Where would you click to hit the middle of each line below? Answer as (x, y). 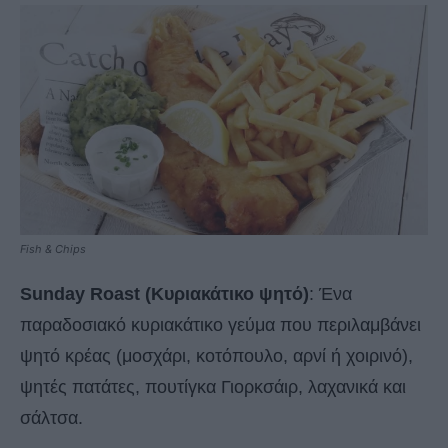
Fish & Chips (53, 249)
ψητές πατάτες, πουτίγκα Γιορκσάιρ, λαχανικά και (213, 387)
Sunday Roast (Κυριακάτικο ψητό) (164, 294)
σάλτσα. (51, 418)
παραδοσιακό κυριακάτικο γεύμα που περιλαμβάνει (220, 325)
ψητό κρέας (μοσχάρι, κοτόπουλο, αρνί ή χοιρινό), (216, 356)
